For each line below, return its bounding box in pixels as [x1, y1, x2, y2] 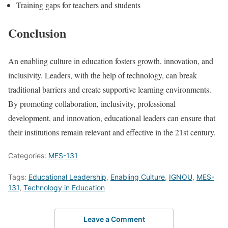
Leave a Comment [83, 215, 145, 224]
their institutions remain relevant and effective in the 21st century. [8, 126, 216, 137]
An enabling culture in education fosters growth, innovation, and [8, 55, 213, 66]
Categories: [8, 151, 48, 160]
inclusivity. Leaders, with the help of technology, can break [8, 69, 197, 80]
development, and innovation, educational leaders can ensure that [8, 112, 215, 123]
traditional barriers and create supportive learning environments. [8, 83, 211, 95]
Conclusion [8, 24, 66, 42]
